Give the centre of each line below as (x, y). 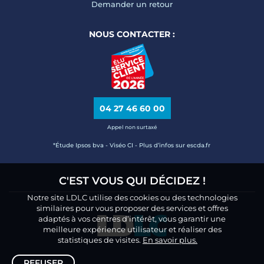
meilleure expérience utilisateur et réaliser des (132, 229)
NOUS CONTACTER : (132, 34)
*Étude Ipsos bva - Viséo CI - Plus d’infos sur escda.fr (132, 145)
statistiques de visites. (100, 240)
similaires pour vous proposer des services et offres (132, 208)
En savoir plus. (170, 240)
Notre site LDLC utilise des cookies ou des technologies (132, 197)
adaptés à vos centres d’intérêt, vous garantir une (132, 219)
